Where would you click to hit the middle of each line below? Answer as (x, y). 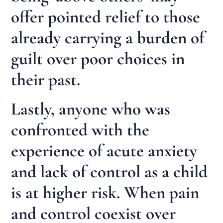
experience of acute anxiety (104, 151)
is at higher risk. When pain (105, 193)
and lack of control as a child (110, 172)
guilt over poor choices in (98, 58)
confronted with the (80, 130)
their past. (46, 79)
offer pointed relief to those (106, 17)
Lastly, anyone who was (91, 109)
